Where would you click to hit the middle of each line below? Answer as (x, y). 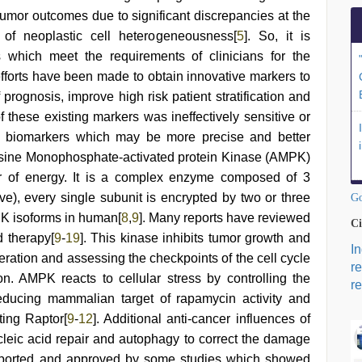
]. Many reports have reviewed (225, 218)
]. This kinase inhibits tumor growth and (195, 238)
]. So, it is (277, 36)
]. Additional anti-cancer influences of (202, 319)
